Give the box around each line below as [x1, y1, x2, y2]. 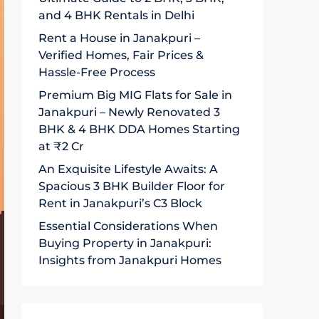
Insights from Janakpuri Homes [38, 253, 221, 267]
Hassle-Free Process [38, 66, 155, 79]
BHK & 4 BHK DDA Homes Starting [38, 122, 240, 136]
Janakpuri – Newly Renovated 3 [38, 105, 220, 119]
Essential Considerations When [38, 219, 218, 233]
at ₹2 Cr [38, 140, 84, 153]
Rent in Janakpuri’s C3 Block [38, 197, 202, 210]
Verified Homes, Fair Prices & [38, 48, 204, 62]
